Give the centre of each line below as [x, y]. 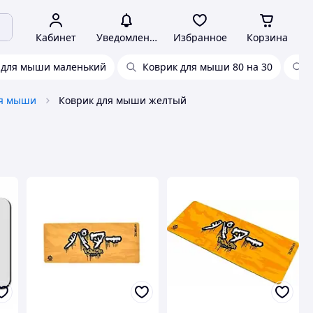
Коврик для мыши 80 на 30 [208, 67]
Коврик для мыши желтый [123, 100]
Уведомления [129, 37]
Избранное [200, 37]
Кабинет [56, 37]
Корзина [267, 37]
